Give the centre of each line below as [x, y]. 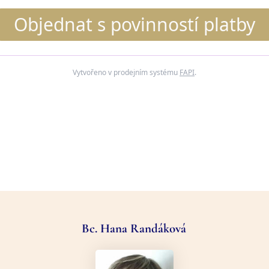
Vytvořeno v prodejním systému [126, 73]
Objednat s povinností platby [134, 25]
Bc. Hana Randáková [134, 229]
